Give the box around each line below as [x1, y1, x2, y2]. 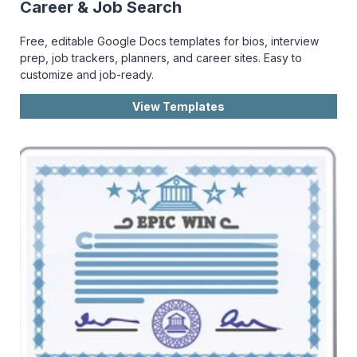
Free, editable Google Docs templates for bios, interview [20, 34, 319, 48]
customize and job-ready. [20, 68, 154, 81]
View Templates [132, 100, 225, 113]
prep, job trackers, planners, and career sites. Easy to [20, 51, 302, 65]
